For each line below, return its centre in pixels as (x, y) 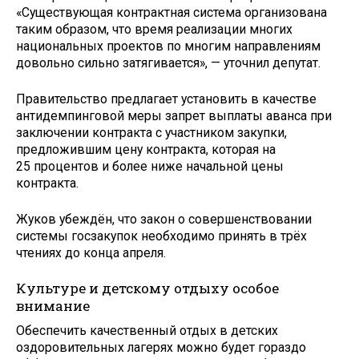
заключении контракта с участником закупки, (151, 132)
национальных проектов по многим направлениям (168, 46)
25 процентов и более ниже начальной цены (150, 166)
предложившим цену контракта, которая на (146, 149)
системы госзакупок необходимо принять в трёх (161, 236)
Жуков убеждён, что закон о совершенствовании (164, 219)
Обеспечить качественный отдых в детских (147, 331)
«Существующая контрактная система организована (171, 13)
